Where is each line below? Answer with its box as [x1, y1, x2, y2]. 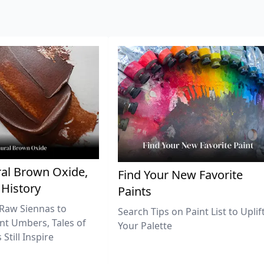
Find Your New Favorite [118, 166, 243, 183]
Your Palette [118, 219, 172, 232]
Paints [118, 183, 151, 199]
